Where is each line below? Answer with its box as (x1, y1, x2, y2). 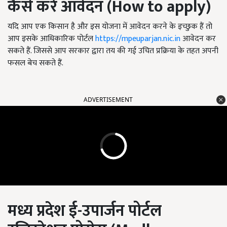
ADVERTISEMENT (84, 95, 133, 104)
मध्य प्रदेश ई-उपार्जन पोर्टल (8, 198, 162, 224)
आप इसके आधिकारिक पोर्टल (8, 32, 95, 46)
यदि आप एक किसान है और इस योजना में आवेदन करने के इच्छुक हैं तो (8, 20, 212, 33)
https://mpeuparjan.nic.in (95, 32, 180, 46)
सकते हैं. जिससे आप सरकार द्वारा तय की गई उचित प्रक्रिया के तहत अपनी (8, 44, 218, 58)
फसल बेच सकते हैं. (8, 56, 63, 70)
